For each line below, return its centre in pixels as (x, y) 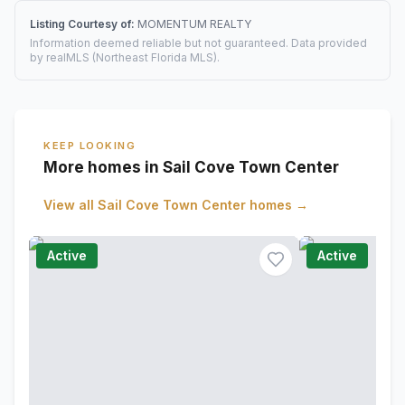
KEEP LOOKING (90, 146)
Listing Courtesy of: (84, 24)
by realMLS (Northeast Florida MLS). (125, 57)
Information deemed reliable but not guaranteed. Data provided (198, 43)
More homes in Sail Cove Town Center (191, 167)
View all (71, 205)
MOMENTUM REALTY (194, 24)
